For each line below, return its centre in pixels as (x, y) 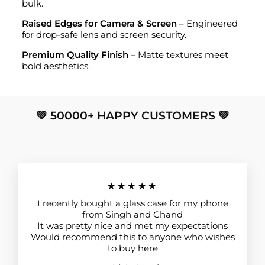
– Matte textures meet (178, 55)
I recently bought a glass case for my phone (132, 204)
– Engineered (207, 23)
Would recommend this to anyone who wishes (132, 237)
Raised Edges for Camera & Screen (99, 23)
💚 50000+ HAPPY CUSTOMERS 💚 (132, 116)
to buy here (132, 249)
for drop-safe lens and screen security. (104, 35)
